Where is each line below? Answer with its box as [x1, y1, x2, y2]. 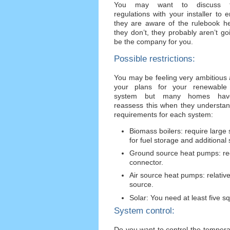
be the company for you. [114, 37, 193, 46]
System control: [114, 205, 175, 216]
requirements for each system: [114, 110, 213, 119]
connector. [129, 158, 163, 167]
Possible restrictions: [114, 53, 195, 64]
